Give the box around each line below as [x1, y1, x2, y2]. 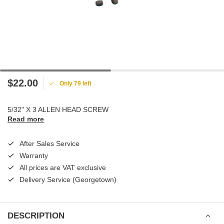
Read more [7, 115, 44, 123]
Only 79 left [59, 79, 91, 87]
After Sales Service [19, 139, 79, 147]
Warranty [19, 151, 48, 159]
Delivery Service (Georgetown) [19, 175, 116, 183]
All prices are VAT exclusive [19, 163, 106, 171]
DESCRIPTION [7, 211, 64, 220]
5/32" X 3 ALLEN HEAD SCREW [7, 105, 108, 113]
